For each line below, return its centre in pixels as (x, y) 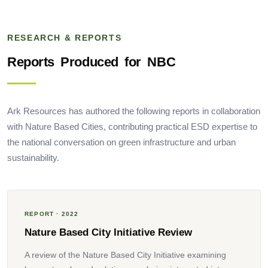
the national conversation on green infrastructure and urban (121, 142)
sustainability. (33, 158)
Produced (89, 62)
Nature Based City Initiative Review (108, 232)
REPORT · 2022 (52, 214)
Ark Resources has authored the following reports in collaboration (134, 111)
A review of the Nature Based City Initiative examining (125, 255)
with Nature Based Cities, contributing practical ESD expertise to (132, 127)
